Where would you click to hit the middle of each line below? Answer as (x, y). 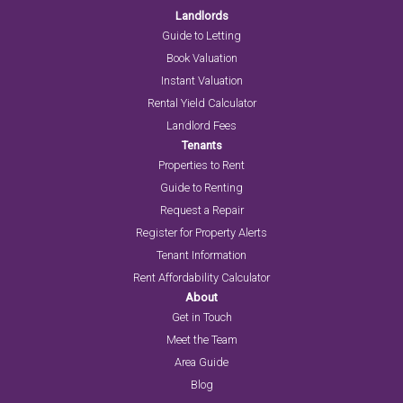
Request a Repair (201, 210)
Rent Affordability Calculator (201, 278)
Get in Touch (201, 318)
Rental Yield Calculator (201, 103)
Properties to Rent (201, 166)
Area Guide (201, 363)
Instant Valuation (201, 81)
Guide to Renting (201, 188)
